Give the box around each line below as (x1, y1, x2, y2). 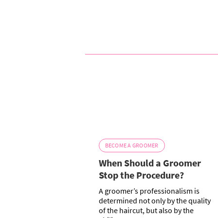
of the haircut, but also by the (98, 205, 194, 216)
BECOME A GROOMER (105, 142, 159, 149)
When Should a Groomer (98, 157, 201, 169)
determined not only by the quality (98, 196, 211, 206)
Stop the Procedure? (98, 169, 184, 182)
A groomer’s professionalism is (98, 186, 200, 196)
